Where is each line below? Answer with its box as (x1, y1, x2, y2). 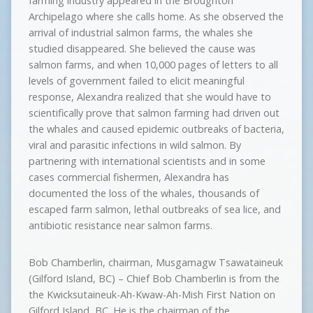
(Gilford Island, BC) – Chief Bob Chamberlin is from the (28, 272, 279, 285)
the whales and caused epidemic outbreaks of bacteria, (28, 122, 284, 136)
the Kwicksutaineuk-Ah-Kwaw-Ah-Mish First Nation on (28, 288, 275, 301)
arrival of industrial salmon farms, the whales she (28, 26, 253, 39)
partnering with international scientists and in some (28, 154, 265, 168)
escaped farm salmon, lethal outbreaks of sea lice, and (28, 203, 281, 216)
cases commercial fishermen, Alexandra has (28, 170, 229, 184)
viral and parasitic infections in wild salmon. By (28, 138, 241, 152)
